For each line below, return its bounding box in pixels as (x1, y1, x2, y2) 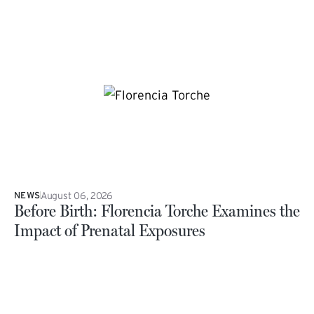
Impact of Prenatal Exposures (14, 220, 205, 240)
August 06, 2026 (41, 189, 113, 201)
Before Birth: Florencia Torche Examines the (14, 200, 300, 221)
